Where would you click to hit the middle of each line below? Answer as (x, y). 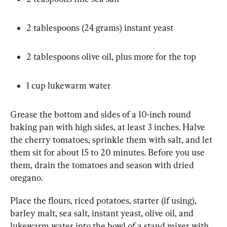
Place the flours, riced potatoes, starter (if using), (104, 201)
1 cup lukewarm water (69, 86)
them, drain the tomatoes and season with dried (103, 165)
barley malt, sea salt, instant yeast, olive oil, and (103, 213)
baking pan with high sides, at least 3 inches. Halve (109, 127)
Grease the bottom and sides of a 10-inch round (102, 115)
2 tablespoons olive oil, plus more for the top (111, 57)
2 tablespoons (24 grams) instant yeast (100, 28)
